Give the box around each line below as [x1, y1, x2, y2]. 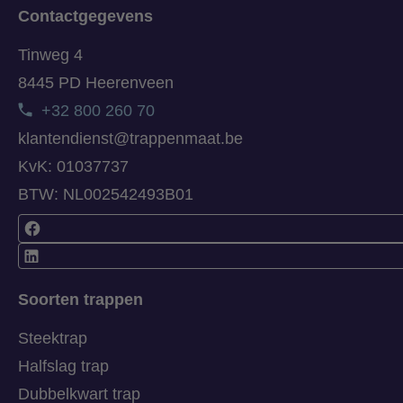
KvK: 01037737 [18, 157, 129, 176]
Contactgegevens [18, 7, 153, 26]
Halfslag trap [18, 356, 109, 375]
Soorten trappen [18, 290, 143, 309]
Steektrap [18, 328, 87, 347]
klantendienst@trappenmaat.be [18, 130, 243, 148]
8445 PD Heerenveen [18, 74, 174, 93]
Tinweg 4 [18, 46, 83, 65]
